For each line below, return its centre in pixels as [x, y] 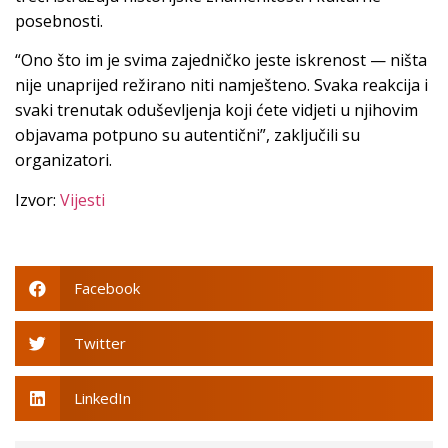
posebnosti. [59, 20]
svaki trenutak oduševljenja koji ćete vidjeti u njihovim [216, 110]
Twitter [99, 343]
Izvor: [37, 199]
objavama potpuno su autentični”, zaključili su [187, 135]
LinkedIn [102, 398]
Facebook [106, 288]
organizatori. [63, 160]
